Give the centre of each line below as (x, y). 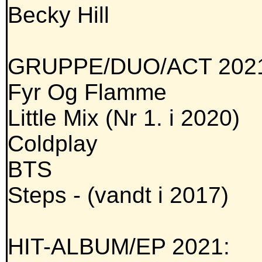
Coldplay (53, 144)
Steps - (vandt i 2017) (118, 195)
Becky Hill (58, 15)
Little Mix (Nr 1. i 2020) (124, 118)
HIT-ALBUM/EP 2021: (119, 247)
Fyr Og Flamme (87, 92)
